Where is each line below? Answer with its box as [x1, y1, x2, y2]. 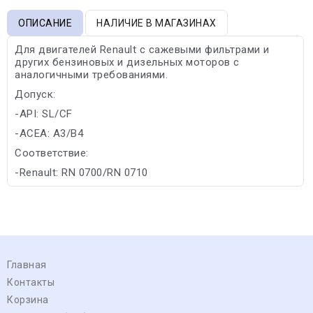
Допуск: [15, 87, 56, 101]
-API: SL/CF [15, 107, 73, 120]
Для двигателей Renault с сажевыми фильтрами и [15, 43, 270, 56]
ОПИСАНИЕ [18, 17, 72, 29]
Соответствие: [15, 146, 89, 159]
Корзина [7, 293, 49, 305]
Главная [7, 259, 47, 270]
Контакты [7, 276, 54, 288]
